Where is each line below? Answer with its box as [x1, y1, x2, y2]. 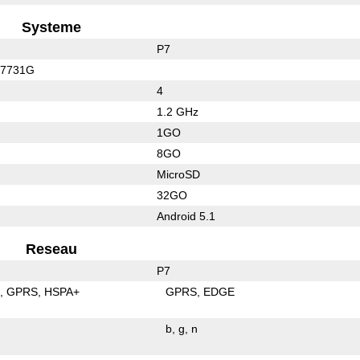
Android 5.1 [156, 209, 215, 223]
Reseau [26, 240, 78, 257]
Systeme [22, 18, 82, 35]
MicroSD [156, 167, 200, 181]
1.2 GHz [156, 104, 198, 118]
